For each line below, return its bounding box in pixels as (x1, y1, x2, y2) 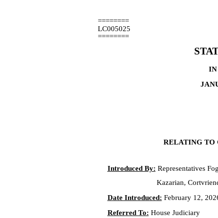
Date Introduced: (107, 194, 162, 201)
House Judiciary (148, 209, 200, 217)
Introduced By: (107, 164, 156, 172)
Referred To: (107, 209, 149, 217)
